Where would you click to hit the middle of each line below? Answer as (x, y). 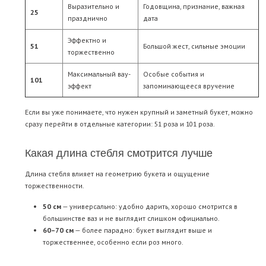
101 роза (199, 124)
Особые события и (174, 74)
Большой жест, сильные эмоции (194, 46)
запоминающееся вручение (189, 86)
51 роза (166, 124)
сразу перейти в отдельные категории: (90, 124)
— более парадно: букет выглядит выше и (143, 230)
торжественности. (55, 186)
